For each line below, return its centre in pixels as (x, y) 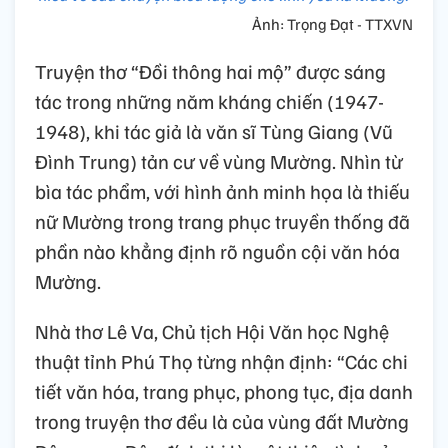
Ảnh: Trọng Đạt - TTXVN (332, 23)
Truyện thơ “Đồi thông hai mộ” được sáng (210, 70)
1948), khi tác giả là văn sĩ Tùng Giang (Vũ (214, 130)
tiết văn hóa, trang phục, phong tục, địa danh (224, 390)
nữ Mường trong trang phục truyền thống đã (222, 220)
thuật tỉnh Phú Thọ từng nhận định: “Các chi (221, 360)
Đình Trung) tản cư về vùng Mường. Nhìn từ (219, 160)
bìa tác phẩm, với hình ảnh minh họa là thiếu (222, 190)
